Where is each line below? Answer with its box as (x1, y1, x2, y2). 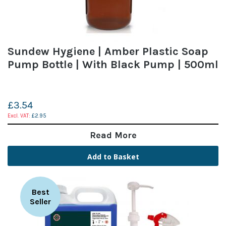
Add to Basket (87, 151, 139, 161)
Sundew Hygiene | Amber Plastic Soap (8, 44, 208, 58)
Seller (30, 196, 51, 206)
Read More (89, 129, 137, 141)
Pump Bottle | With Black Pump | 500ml (8, 58, 218, 71)
